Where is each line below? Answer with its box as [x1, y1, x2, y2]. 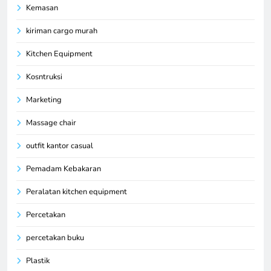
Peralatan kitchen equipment [26, 186, 127, 197]
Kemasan [26, 2, 58, 13]
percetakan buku [26, 232, 84, 243]
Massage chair [26, 117, 76, 128]
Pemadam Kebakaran [26, 163, 101, 174]
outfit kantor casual [26, 140, 93, 151]
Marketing [26, 94, 62, 105]
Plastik [26, 255, 50, 266]
